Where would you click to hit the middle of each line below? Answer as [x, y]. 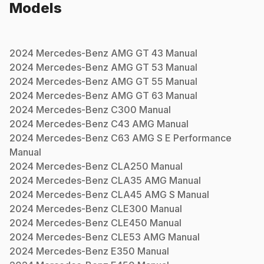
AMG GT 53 [137, 67]
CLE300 [129, 208]
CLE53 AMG [138, 237]
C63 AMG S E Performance [171, 138]
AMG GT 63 [137, 95]
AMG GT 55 [137, 81]
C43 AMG [133, 123]
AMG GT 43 [137, 53]
